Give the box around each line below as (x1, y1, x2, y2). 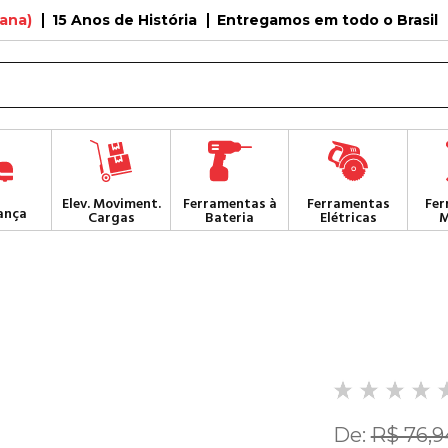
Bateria (205, 207, 255, 228)
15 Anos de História (51, 10, 197, 29)
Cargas (87, 207, 135, 228)
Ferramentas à (182, 193, 277, 214)
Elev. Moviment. (61, 193, 161, 214)
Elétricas (319, 207, 377, 228)
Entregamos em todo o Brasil (216, 10, 438, 29)
